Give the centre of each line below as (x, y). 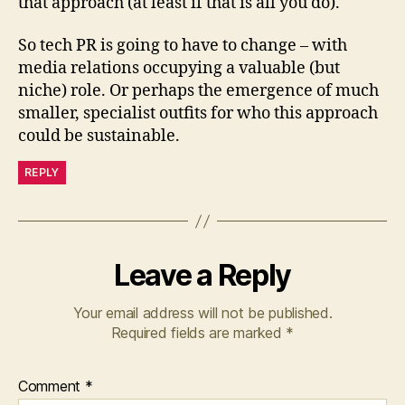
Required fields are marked (198, 333)
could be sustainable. (99, 136)
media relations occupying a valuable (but (179, 68)
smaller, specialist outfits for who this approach (198, 113)
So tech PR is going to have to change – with (183, 46)
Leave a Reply (202, 275)
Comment (52, 386)
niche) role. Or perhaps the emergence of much (198, 91)
